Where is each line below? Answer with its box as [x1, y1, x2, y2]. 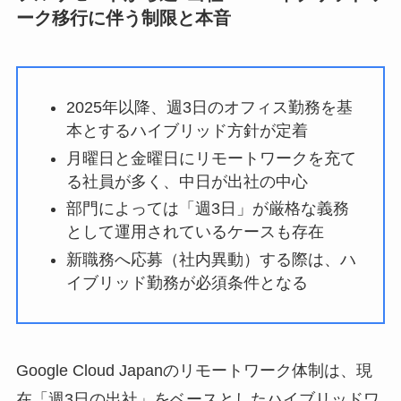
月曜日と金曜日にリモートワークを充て [65, 149, 356, 167]
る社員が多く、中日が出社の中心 [65, 172, 308, 191]
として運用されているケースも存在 [65, 223, 324, 242]
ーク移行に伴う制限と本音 [15, 8, 231, 29]
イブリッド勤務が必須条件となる [65, 273, 308, 292]
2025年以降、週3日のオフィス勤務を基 [65, 98, 353, 117]
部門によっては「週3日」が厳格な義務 [65, 200, 349, 218]
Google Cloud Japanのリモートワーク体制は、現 [15, 361, 372, 380]
